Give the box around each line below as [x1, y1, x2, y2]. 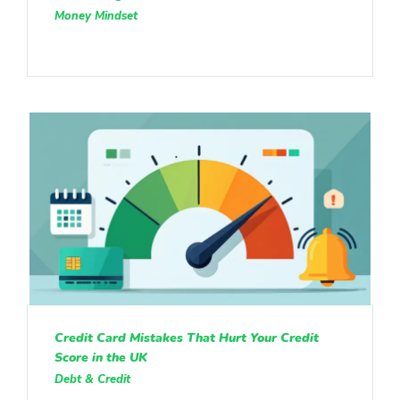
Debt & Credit [54, 371, 130, 387]
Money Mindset [54, 7, 137, 24]
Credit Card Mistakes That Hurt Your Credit [54, 329, 319, 346]
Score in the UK [54, 348, 147, 366]
